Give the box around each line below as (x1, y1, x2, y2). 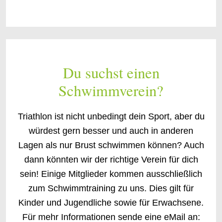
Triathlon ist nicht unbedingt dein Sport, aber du (17, 111, 205, 121)
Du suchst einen (62, 62, 160, 83)
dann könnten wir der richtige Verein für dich (24, 155, 198, 165)
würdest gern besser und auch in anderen (29, 126, 193, 136)
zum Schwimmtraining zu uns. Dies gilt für (28, 183, 194, 193)
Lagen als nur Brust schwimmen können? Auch (18, 140, 204, 150)
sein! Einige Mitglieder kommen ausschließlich (20, 169, 202, 179)
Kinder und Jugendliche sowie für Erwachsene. (18, 198, 204, 208)
